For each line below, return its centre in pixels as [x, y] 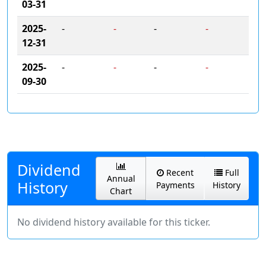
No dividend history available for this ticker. [114, 222]
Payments [175, 185]
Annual [121, 179]
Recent [179, 172]
